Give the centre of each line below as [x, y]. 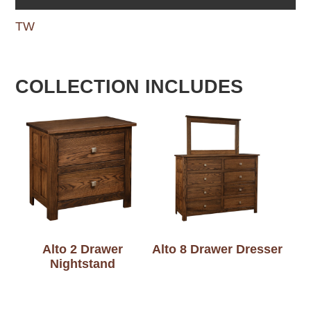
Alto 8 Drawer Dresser [217, 250]
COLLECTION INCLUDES [129, 86]
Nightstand [83, 264]
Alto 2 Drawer [83, 250]
